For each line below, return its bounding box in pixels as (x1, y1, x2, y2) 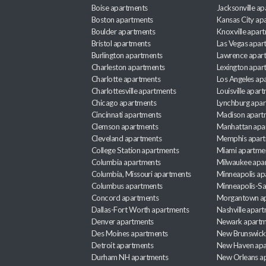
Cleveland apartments (91, 134, 162, 143)
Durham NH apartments (91, 252, 169, 262)
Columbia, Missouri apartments (91, 169, 191, 179)
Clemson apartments (91, 122, 159, 131)
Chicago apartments (91, 98, 157, 107)
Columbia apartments (91, 157, 161, 167)
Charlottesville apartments (91, 86, 176, 96)
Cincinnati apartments (91, 110, 161, 119)
